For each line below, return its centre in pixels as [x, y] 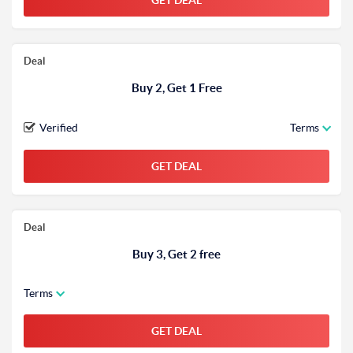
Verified [59, 128]
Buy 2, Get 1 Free [176, 88]
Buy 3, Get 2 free [176, 254]
